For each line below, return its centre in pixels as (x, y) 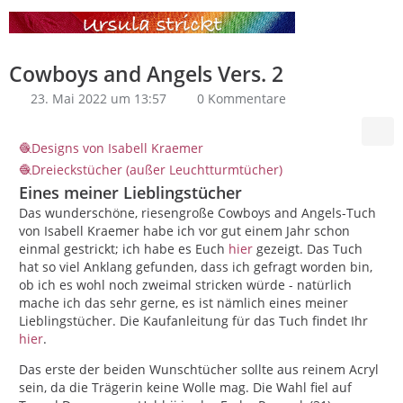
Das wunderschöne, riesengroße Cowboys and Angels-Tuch (197, 213)
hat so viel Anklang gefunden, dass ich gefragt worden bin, (196, 267)
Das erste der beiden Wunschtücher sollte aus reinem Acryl (199, 369)
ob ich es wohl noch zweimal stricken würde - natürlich (185, 285)
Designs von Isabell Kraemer (117, 148)
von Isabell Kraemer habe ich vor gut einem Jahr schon (184, 231)
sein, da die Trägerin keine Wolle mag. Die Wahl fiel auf (185, 387)
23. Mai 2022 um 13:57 (99, 99)
